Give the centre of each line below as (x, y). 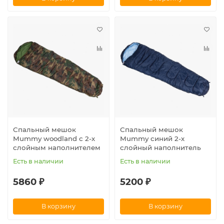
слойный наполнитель (160, 147)
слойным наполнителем (57, 147)
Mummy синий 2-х (152, 138)
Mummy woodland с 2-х (54, 138)
